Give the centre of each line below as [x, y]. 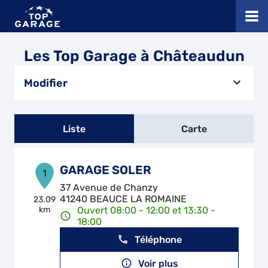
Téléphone [158, 239]
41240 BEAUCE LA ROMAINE [124, 199]
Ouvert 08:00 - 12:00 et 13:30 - [147, 210]
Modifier [46, 83]
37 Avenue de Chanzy [109, 188]
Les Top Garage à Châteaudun [134, 56]
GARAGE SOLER [106, 170]
